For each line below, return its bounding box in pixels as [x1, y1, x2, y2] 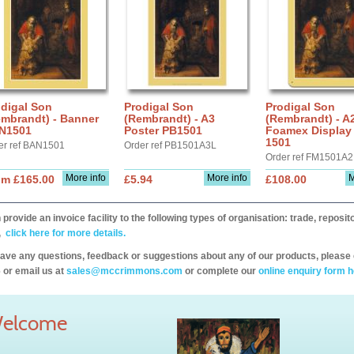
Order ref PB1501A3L [124, 140, 217, 151]
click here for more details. [3, 228, 126, 239]
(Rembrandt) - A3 [124, 112, 215, 125]
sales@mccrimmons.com [66, 265, 183, 277]
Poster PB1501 [124, 124, 202, 137]
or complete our [183, 265, 258, 277]
